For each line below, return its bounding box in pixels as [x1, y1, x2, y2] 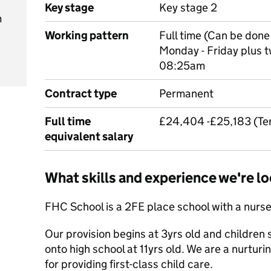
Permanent [159, 87, 214, 100]
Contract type [45, 87, 117, 100]
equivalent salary [45, 129, 133, 143]
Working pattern [45, 28, 129, 42]
